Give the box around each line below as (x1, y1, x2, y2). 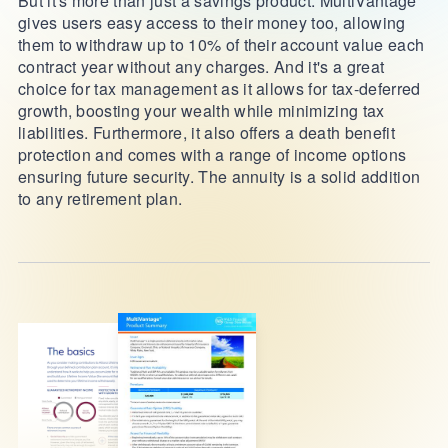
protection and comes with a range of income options (17, 143, 407, 166)
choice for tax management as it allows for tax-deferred (17, 77, 421, 100)
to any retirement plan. (17, 187, 183, 210)
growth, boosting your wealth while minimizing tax (17, 99, 385, 122)
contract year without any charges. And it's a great (17, 55, 385, 78)
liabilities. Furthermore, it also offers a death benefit (17, 121, 395, 144)
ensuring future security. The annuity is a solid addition (17, 165, 421, 188)
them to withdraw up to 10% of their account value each (17, 33, 425, 56)
